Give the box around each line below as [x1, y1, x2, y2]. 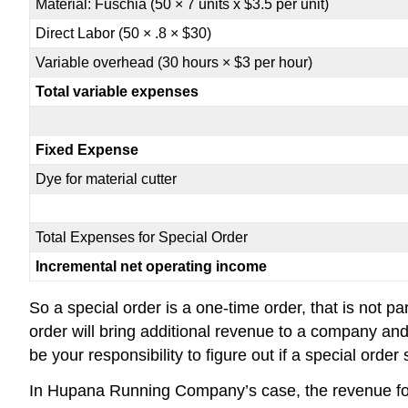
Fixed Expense [36, 142, 139, 158]
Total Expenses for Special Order [36, 229, 249, 246]
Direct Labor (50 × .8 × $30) [36, 25, 212, 42]
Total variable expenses [36, 84, 199, 100]
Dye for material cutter [36, 171, 178, 188]
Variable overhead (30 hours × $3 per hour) [36, 55, 313, 71]
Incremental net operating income [36, 259, 268, 275]
